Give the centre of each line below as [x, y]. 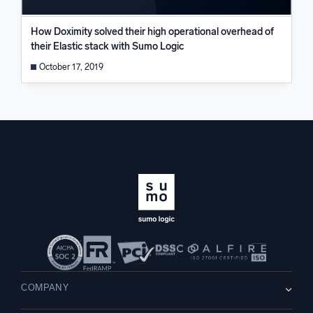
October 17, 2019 [71, 66]
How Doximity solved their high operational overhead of [152, 32]
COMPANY [45, 288]
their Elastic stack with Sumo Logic [107, 47]
